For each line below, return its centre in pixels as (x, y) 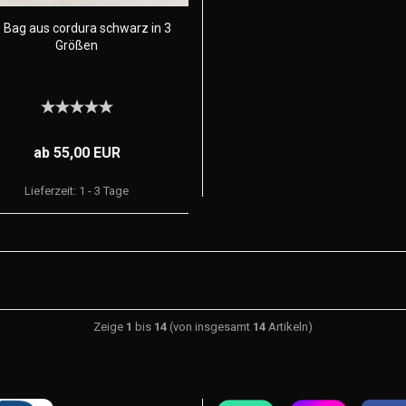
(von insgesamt (210, 327)
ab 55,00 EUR (77, 153)
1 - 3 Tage (104, 191)
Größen (77, 45)
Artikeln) (289, 327)
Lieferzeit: (52, 191)
